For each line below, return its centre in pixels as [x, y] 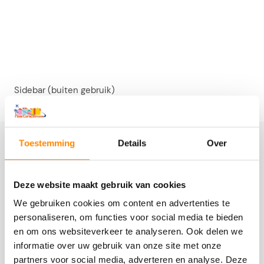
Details [132, 143]
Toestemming [47, 143]
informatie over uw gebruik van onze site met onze [118, 246]
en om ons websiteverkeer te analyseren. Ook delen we [128, 232]
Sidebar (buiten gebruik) [64, 90]
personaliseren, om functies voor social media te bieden [128, 217]
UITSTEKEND [85, 183]
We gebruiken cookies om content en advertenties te [122, 203]
